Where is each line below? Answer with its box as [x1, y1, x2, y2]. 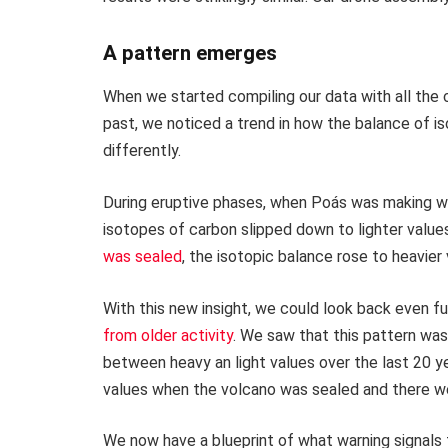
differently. [103, 141, 181, 161]
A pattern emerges [103, 40, 277, 65]
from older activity [103, 325, 233, 345]
